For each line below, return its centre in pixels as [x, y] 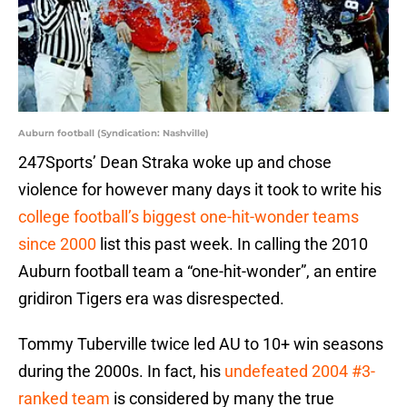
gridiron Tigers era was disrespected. [151, 299]
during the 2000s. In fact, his [119, 372]
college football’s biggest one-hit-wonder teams [189, 217]
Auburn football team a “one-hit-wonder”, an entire [198, 272]
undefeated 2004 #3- [298, 372]
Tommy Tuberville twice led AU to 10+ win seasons [201, 344]
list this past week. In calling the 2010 [232, 244]
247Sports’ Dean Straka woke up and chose [175, 163]
